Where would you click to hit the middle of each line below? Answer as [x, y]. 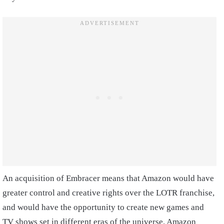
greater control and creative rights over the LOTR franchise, [108, 193]
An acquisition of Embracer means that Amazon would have [108, 178]
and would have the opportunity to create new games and [103, 207]
